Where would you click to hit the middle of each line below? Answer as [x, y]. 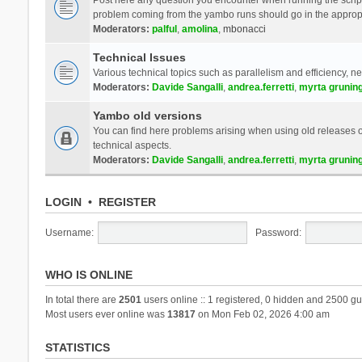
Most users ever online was [106, 314]
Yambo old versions [147, 115]
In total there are [82, 299]
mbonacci [244, 29]
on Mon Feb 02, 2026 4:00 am [262, 314]
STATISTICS [77, 347]
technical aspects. [132, 145]
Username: [69, 232]
